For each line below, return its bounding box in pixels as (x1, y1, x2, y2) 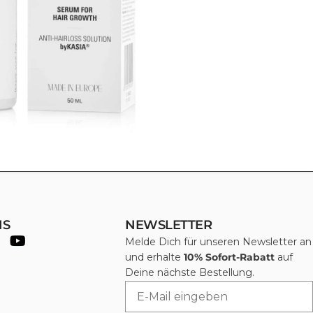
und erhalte (125, 250, 184, 263)
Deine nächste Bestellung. (125, 265, 255, 279)
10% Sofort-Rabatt (184, 250, 275, 263)
